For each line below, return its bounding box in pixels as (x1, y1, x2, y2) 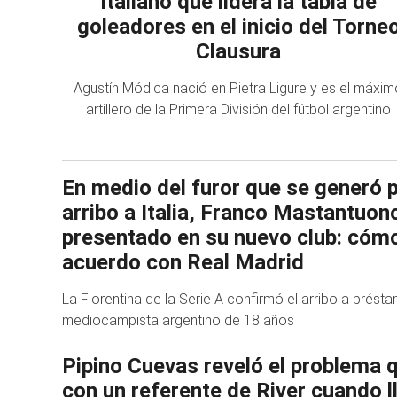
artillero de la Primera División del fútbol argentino (86, 101, 391, 118)
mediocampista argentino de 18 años (62, 311, 294, 329)
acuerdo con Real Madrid (62, 249, 304, 275)
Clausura (196, 39, 281, 64)
